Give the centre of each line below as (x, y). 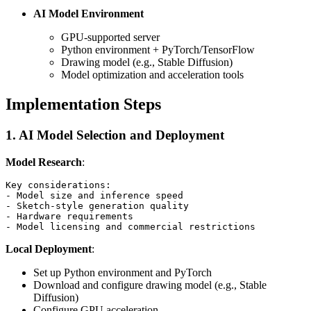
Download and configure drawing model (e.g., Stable (150, 285)
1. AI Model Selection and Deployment (115, 135)
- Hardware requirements (69, 216)
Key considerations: (58, 185)
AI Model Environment (89, 14)
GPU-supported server (110, 37)
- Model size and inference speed (94, 195)
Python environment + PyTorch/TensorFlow (158, 50)
